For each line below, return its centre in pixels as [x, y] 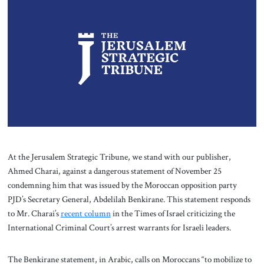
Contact [132, 38]
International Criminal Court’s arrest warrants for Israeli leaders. [120, 228]
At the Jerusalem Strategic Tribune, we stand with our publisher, [119, 157]
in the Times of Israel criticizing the [173, 214]
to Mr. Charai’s [34, 214]
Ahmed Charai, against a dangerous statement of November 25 [114, 171]
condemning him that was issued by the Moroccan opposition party [122, 185]
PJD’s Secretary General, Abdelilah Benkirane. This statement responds [129, 199]
